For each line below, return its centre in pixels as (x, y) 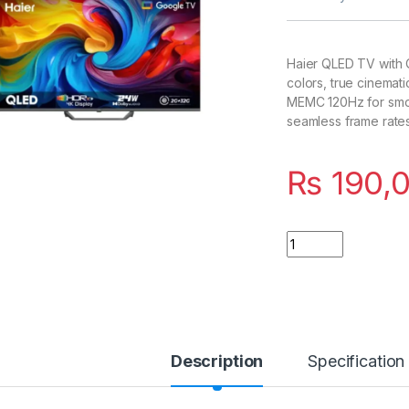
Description (217, 362)
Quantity (314, 238)
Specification (357, 362)
